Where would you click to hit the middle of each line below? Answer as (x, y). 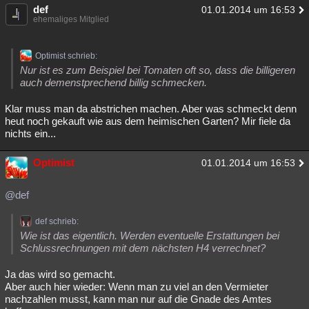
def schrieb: (57, 221)
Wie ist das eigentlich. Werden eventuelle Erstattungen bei (150, 236)
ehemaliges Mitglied (71, 19)
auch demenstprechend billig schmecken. (113, 82)
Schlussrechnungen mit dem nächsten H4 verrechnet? (143, 248)
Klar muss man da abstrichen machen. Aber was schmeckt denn (151, 109)
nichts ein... (30, 133)
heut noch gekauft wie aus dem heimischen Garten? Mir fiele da (148, 121)
